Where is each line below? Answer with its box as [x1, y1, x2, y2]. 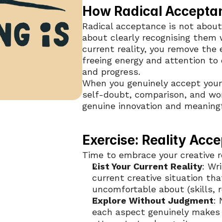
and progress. [82, 66, 140, 77]
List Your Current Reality [92, 161, 202, 171]
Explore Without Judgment [92, 195, 214, 206]
